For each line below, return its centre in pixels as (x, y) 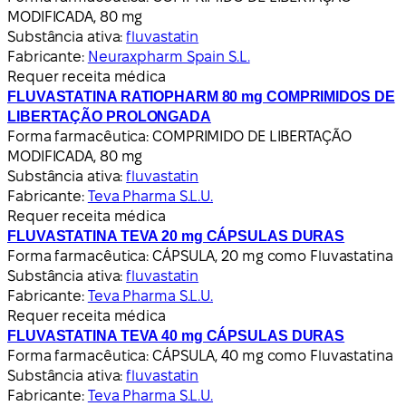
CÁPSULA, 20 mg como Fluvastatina (273, 256)
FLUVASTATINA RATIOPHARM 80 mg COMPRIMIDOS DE (201, 96)
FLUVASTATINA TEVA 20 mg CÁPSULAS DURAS (176, 236)
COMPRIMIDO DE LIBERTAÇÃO (252, 136)
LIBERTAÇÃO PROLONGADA (109, 116)
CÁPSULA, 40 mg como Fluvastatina (273, 355)
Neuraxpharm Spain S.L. (169, 56)
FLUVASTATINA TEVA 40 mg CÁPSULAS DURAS (176, 335)
